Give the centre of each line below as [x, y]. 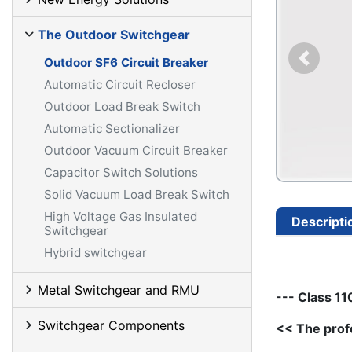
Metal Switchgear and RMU [119, 290]
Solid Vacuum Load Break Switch [137, 194]
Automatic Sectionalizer [112, 128]
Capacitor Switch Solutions [121, 172]
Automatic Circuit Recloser [120, 84]
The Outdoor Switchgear [114, 35]
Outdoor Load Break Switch [122, 106]
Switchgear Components [111, 325]
